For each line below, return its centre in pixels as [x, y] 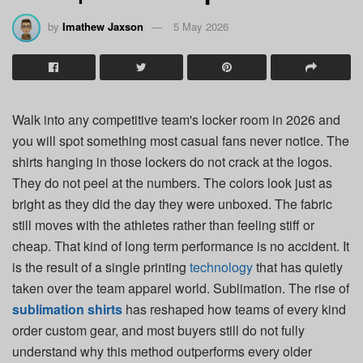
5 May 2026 [201, 26]
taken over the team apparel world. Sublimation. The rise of [181, 288]
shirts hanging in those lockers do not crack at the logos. [172, 161]
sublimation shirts [67, 309]
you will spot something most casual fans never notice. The [181, 140]
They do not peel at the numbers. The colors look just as [172, 182]
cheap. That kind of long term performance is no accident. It [181, 246]
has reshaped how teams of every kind [234, 309]
